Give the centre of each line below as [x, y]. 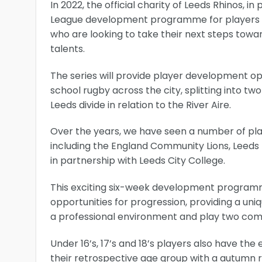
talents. [68, 49]
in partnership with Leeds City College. [138, 161]
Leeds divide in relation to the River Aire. [141, 105]
